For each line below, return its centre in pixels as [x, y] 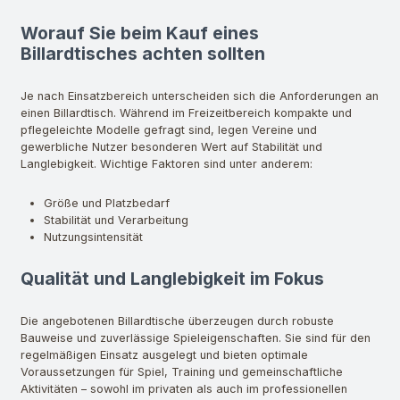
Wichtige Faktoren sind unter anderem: [206, 163]
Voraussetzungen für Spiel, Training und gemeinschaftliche [182, 371]
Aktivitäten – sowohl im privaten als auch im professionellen [184, 388]
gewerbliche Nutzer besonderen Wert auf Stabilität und [171, 146]
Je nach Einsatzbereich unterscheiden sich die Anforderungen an [200, 96]
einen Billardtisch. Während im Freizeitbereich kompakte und [186, 112]
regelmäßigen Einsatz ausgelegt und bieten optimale [164, 354]
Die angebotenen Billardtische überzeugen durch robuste [177, 321]
